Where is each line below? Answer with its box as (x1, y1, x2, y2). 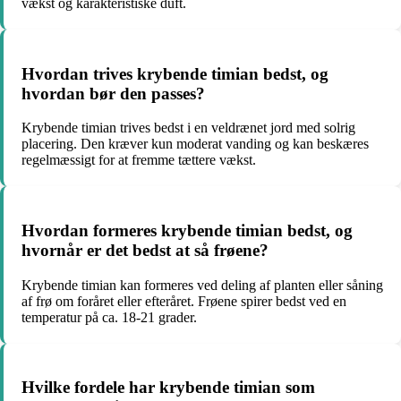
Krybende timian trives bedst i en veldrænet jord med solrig (21, 120, 355, 136)
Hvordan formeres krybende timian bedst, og (21, 220, 353, 240)
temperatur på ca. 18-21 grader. (21, 309, 197, 325)
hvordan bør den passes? (21, 83, 205, 103)
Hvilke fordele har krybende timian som (21, 378, 315, 397)
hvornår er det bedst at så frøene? (21, 240, 269, 260)
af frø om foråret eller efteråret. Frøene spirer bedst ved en (21, 293, 346, 309)
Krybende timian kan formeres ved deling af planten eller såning (21, 277, 383, 293)
